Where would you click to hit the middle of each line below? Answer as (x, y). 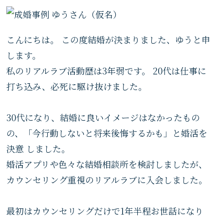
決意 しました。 (38, 148)
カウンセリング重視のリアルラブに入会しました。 (107, 180)
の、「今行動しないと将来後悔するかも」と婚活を (107, 133)
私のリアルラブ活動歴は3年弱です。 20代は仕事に (107, 71)
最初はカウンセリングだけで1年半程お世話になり (105, 211)
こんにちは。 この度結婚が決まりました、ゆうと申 (109, 39)
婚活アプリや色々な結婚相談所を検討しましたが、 (107, 164)
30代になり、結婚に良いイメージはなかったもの (103, 117)
